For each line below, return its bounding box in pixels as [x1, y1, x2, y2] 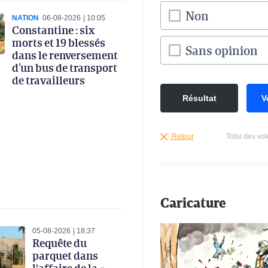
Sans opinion [185, 42, 258, 59]
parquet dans [32, 248, 98, 264]
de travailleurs [12, 72, 85, 89]
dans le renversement [12, 47, 118, 63]
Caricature [160, 193, 226, 213]
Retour [170, 132, 194, 141]
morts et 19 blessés [12, 35, 105, 51]
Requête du [32, 235, 87, 251]
